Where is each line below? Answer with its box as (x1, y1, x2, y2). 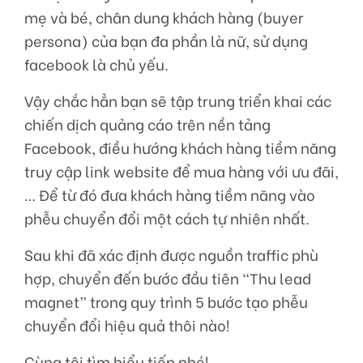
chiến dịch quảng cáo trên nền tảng (24, 113, 271, 135)
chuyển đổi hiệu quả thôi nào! (24, 314, 229, 336)
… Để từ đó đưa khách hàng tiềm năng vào (24, 184, 315, 206)
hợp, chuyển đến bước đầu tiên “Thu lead (24, 267, 311, 289)
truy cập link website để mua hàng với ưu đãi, (24, 160, 339, 182)
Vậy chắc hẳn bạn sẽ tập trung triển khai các (24, 90, 331, 112)
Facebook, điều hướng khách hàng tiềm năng (24, 137, 336, 159)
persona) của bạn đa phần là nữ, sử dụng (24, 30, 308, 52)
